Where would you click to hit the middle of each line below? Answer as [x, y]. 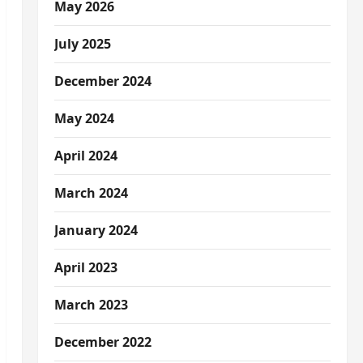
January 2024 [96, 230]
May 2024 [84, 118]
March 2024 [91, 193]
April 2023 [85, 267]
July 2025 [82, 44]
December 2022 [102, 342]
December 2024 [102, 81]
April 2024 [85, 156]
